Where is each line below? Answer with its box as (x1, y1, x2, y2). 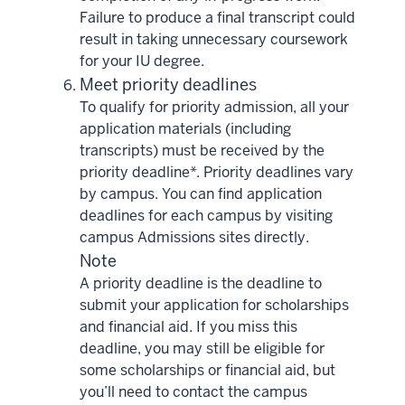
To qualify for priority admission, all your (80, 97, 349, 117)
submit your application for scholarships (80, 295, 349, 315)
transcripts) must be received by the (80, 140, 325, 160)
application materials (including (80, 118, 291, 138)
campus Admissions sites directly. (80, 227, 309, 247)
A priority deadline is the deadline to (80, 273, 322, 293)
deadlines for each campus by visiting (80, 205, 333, 225)
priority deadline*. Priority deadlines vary (80, 162, 353, 182)
